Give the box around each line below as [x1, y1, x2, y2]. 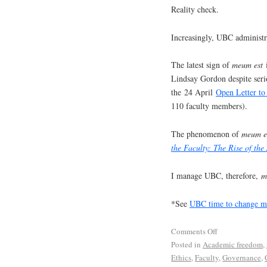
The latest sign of [171, 59, 232, 71]
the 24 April [171, 86, 216, 98]
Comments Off [171, 225, 218, 237]
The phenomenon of [171, 128, 241, 140]
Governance [222, 252, 261, 263]
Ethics [171, 252, 191, 263]
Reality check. [171, 3, 219, 15]
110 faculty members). [171, 100, 247, 112]
